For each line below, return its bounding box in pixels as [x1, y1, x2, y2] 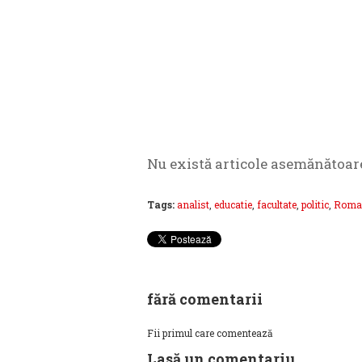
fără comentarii [147, 289, 263, 309]
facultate [257, 198, 297, 211]
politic [301, 198, 329, 211]
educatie [214, 198, 252, 211]
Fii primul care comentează [147, 326, 273, 339]
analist [177, 198, 209, 211]
